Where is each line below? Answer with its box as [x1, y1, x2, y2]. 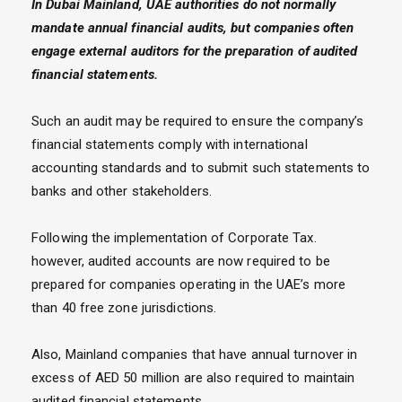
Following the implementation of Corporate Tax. [31, 229, 317, 246]
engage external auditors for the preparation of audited [31, 42, 358, 59]
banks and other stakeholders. [31, 182, 212, 199]
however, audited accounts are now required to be [31, 252, 330, 269]
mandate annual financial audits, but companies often [31, 19, 354, 36]
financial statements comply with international [31, 135, 308, 153]
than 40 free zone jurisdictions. [31, 299, 217, 316]
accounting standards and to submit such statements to [31, 159, 371, 176]
